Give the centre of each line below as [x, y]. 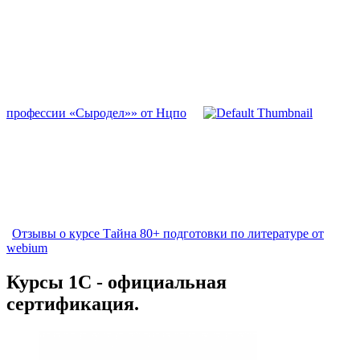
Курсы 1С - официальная [117, 282]
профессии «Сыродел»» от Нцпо [96, 113]
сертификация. [73, 304]
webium [27, 248]
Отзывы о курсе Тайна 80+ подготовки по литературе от [168, 234]
